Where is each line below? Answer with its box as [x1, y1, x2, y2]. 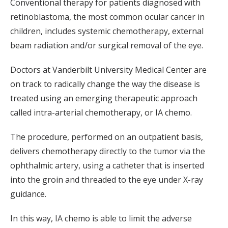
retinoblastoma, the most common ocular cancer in [10, 11, 205, 22]
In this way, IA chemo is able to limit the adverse [10, 212, 192, 224]
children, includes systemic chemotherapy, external [10, 25, 204, 37]
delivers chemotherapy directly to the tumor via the [10, 145, 205, 157]
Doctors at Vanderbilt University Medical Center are [10, 64, 207, 75]
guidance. [10, 188, 46, 199]
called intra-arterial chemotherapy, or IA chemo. [10, 106, 192, 118]
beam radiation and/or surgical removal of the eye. [10, 39, 203, 51]
